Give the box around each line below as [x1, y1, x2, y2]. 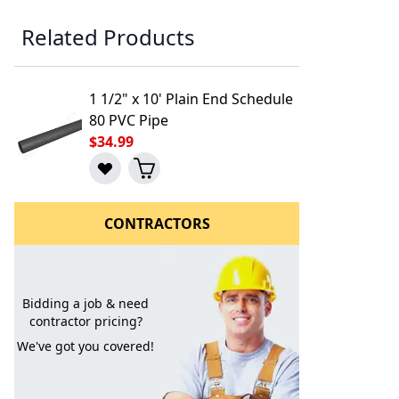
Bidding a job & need [22, 295, 149, 312]
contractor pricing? [28, 313, 142, 330]
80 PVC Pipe [89, 110, 168, 130]
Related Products [21, 22, 195, 52]
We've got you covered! [17, 338, 154, 354]
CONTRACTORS [103, 214, 210, 233]
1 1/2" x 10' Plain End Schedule [89, 89, 293, 109]
